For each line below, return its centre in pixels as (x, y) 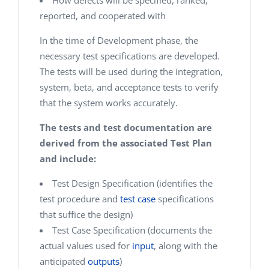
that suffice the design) (86, 214)
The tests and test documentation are (126, 127)
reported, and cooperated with (103, 16)
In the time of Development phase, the (119, 40)
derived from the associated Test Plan (126, 143)
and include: (68, 159)
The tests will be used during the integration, (131, 71)
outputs (104, 261)
